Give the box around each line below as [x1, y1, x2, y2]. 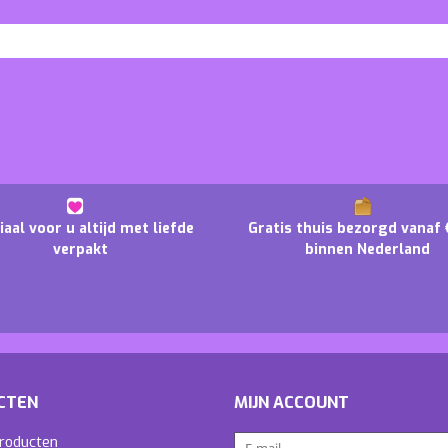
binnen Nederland [305, 239, 431, 259]
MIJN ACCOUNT [234, 391, 349, 413]
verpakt [52, 239, 108, 259]
